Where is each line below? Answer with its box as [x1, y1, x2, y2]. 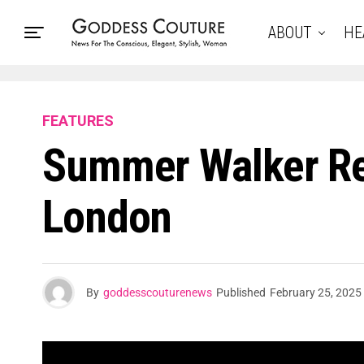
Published [216, 286, 266, 299]
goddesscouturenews [103, 286, 212, 299]
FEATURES [42, 112, 114, 129]
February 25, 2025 [270, 286, 362, 299]
